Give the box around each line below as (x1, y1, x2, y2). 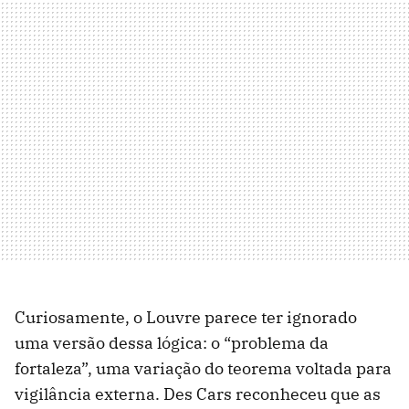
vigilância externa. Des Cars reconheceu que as (15, 383, 381, 405)
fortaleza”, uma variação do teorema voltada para (15, 358, 392, 380)
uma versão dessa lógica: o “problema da (15, 332, 329, 354)
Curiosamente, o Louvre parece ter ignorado (15, 307, 357, 329)
